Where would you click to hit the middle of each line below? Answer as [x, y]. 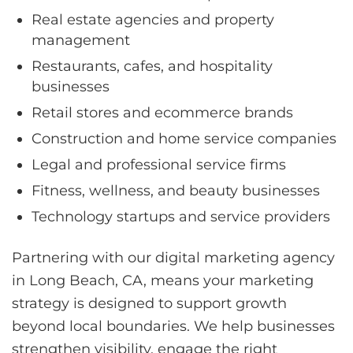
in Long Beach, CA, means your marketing [163, 280]
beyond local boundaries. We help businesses [173, 326]
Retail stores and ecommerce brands [162, 112]
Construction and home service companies [184, 138]
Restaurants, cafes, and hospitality [152, 66]
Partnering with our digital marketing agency [173, 257]
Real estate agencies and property [153, 19]
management [81, 40]
